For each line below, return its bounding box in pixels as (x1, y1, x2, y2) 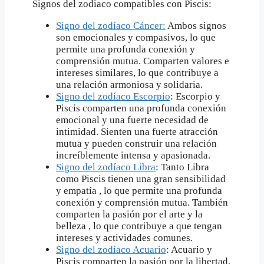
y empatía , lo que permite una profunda (56, 185, 222, 197)
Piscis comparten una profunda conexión (56, 103, 226, 114)
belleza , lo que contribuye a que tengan (56, 220, 222, 232)
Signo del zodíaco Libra (56, 161, 156, 173)
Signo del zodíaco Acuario (56, 244, 166, 256)
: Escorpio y (170, 91, 220, 103)
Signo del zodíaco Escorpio (56, 91, 170, 103)
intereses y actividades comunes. (56, 232, 193, 244)
